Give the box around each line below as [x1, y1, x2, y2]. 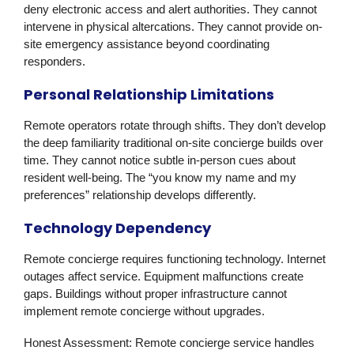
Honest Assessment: [24, 336, 132, 350]
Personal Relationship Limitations [24, 85, 274, 105]
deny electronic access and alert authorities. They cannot [24, 2, 317, 17]
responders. [24, 55, 85, 69]
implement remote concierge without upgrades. [24, 304, 265, 318]
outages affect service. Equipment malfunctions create [24, 269, 303, 284]
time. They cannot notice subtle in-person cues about [24, 153, 296, 168]
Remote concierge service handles [132, 336, 314, 350]
